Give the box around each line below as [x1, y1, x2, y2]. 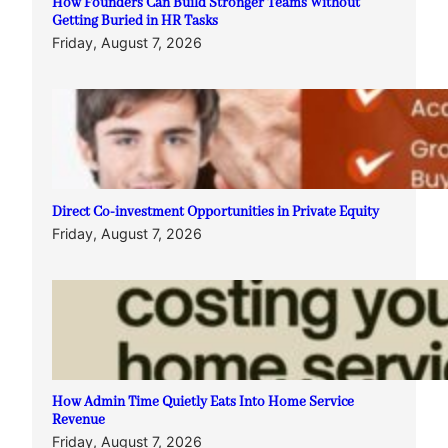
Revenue [52, 412, 105, 430]
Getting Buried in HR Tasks [52, 13, 218, 31]
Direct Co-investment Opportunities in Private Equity [52, 203, 379, 221]
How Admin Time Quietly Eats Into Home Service [52, 394, 354, 412]
